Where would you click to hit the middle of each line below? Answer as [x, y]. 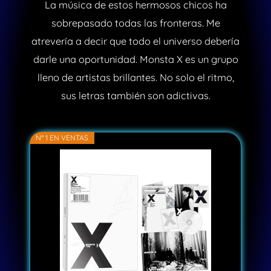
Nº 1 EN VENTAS [62, 137]
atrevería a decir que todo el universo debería [135, 41]
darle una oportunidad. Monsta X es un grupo [135, 59]
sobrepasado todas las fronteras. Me [135, 23]
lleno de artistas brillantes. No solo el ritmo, [135, 77]
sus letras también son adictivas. [135, 95]
